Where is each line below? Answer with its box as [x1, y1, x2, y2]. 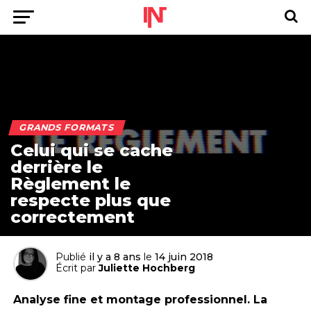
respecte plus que [10, 190, 171, 210]
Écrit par [55, 261, 96, 274]
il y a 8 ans [88, 250, 141, 263]
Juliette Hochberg [98, 261, 195, 274]
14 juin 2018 [154, 250, 213, 263]
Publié [55, 250, 86, 263]
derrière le [10, 156, 103, 177]
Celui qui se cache [10, 140, 173, 160]
